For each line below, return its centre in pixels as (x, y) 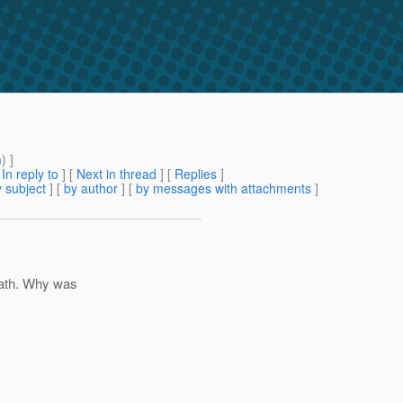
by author (91, 188)
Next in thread (116, 174)
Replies (196, 174)
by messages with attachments (224, 188)
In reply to (30, 174)
